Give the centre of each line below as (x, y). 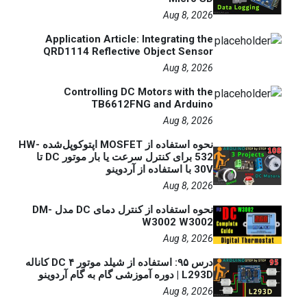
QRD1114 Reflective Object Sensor (136, 51)
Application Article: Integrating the (137, 39)
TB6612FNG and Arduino (160, 104)
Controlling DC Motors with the (147, 92)
